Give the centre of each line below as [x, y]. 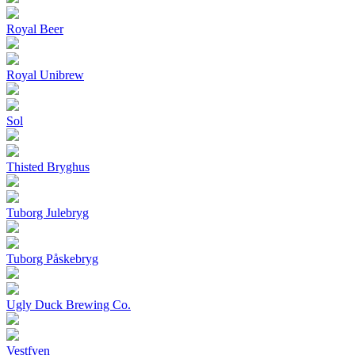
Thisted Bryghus [48, 167]
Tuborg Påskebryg [52, 259]
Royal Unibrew [45, 75]
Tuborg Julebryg [48, 213]
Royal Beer [35, 29]
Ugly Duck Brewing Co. [69, 305]
